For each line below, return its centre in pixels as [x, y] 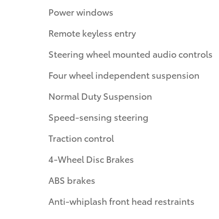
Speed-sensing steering [99, 116]
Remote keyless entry [92, 32]
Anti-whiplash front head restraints [121, 200]
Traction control [81, 137]
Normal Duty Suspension [100, 95]
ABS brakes [72, 179]
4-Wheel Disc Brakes [91, 158]
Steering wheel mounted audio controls [131, 53]
